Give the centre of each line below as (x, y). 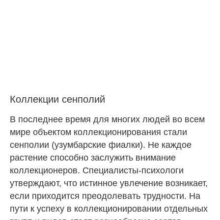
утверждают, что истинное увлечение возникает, (109, 183)
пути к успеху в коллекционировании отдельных (109, 209)
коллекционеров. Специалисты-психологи (97, 171)
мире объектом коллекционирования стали (98, 132)
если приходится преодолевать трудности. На (105, 196)
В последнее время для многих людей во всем (107, 120)
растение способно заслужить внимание (93, 158)
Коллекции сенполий (57, 99)
